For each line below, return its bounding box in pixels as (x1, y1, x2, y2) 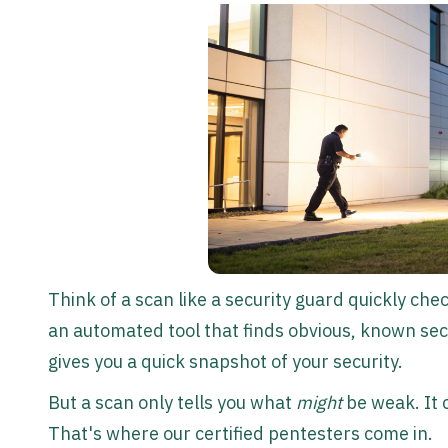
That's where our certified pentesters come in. (48, 422, 433, 446)
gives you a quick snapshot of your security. (48, 350, 403, 374)
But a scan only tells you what (48, 391, 296, 415)
